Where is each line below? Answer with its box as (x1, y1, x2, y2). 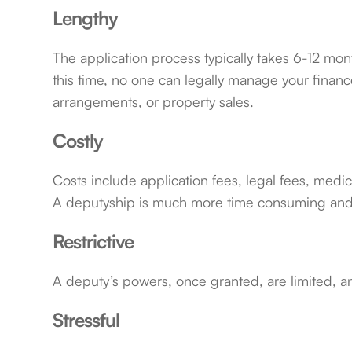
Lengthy (53, 6, 119, 31)
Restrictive (53, 229, 134, 254)
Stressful (53, 308, 120, 332)
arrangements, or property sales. (53, 93, 255, 111)
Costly (53, 129, 104, 153)
